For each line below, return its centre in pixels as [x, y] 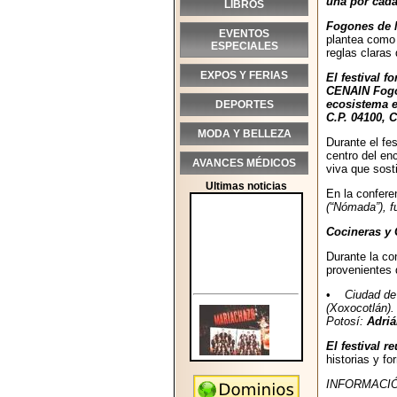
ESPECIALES [244, 46]
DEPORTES [244, 105]
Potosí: [346, 321]
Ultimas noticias [246, 186]
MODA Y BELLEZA [244, 134]
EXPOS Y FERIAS [244, 75]
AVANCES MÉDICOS [244, 163]
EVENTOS [244, 34]
